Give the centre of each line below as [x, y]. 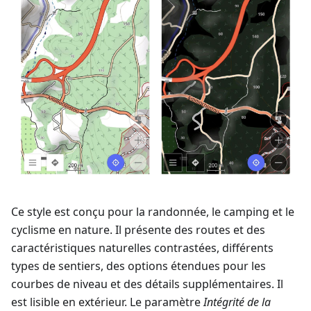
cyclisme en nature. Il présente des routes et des [138, 230]
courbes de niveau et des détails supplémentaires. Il [147, 284]
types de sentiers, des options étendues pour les [138, 266]
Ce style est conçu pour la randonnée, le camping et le [153, 212]
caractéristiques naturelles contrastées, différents [142, 248]
